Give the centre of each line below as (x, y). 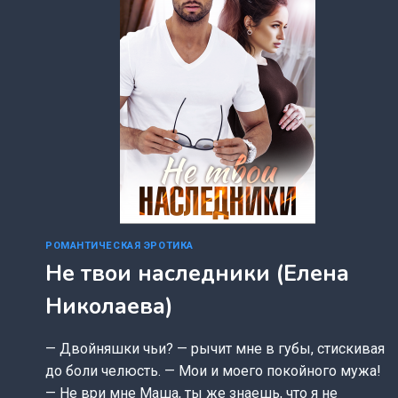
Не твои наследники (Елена (197, 274)
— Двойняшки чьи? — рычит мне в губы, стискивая (215, 349)
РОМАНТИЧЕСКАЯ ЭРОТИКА (119, 245)
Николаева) (109, 307)
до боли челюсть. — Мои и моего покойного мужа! (213, 371)
